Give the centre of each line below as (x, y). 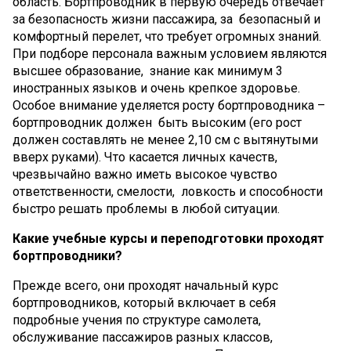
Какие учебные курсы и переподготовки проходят (168, 238)
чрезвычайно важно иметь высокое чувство (145, 174)
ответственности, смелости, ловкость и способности (168, 191)
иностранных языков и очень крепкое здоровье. (156, 88)
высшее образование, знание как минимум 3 (148, 71)
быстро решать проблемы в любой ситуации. (146, 208)
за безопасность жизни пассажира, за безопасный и (166, 19)
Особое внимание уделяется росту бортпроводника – (169, 105)
